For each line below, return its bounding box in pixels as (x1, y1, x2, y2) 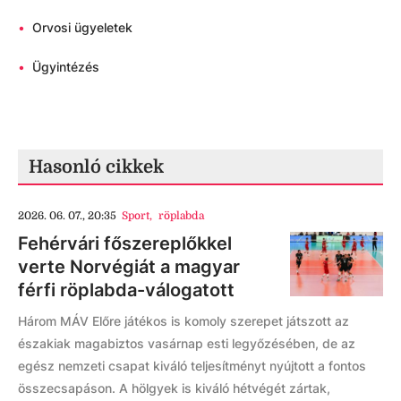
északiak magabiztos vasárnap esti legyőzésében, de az (18, 335, 355, 351)
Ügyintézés (32, 58, 99, 74)
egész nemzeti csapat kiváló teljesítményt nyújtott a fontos (18, 357, 366, 373)
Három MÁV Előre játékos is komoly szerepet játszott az (18, 312, 349, 328)
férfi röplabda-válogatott (18, 278, 235, 301)
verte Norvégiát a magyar (18, 255, 240, 277)
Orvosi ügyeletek (32, 19, 132, 35)
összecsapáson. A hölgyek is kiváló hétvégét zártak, (18, 380, 330, 396)
